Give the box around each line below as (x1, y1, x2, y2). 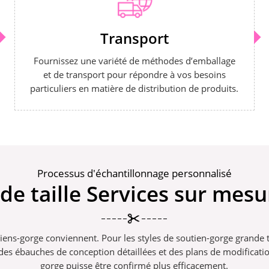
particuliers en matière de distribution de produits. (30, 82, 239, 95)
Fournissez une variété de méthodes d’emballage (33, 55, 235, 67)
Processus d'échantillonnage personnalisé (37, 166, 232, 180)
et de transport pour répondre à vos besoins (43, 68, 226, 81)
